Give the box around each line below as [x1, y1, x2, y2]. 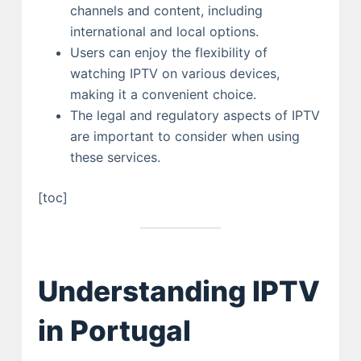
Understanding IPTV [37, 273, 320, 308]
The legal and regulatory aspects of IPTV [69, 107, 320, 124]
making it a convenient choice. [69, 86, 256, 103]
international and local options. [69, 23, 259, 40]
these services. [69, 149, 160, 166]
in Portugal [37, 313, 191, 347]
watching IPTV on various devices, [69, 65, 280, 82]
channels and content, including [69, 2, 263, 19]
